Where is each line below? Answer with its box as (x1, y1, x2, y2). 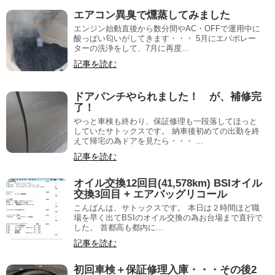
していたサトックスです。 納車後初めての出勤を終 (74, 126, 260, 136)
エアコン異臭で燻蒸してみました (74, 9, 230, 21)
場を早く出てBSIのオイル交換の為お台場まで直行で (74, 213, 263, 222)
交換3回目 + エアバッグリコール (74, 188, 227, 200)
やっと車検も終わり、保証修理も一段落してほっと (74, 117, 257, 126)
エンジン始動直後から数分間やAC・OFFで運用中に (74, 24, 260, 33)
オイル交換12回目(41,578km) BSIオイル (74, 177, 262, 189)
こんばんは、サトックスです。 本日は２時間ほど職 (74, 203, 260, 212)
